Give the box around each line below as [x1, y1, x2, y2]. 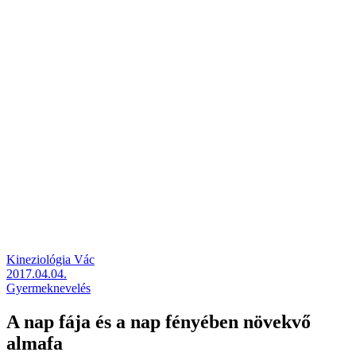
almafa [6, 332, 63, 354]
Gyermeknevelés [6, 281, 91, 295]
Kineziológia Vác [6, 252, 95, 266]
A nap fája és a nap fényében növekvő [6, 311, 311, 332]
